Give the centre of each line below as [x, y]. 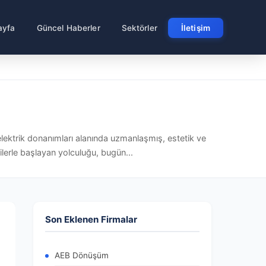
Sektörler [139, 28]
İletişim [195, 28]
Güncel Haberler [68, 28]
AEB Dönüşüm [82, 255]
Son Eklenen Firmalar [91, 219]
